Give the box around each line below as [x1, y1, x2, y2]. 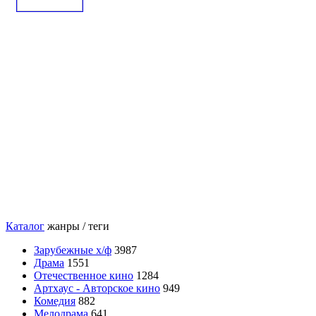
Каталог [6, 219, 44, 232]
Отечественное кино [34, 269, 133, 281]
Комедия [34, 294, 75, 307]
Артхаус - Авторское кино [34, 281, 160, 294]
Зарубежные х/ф [34, 243, 111, 256]
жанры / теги [47, 219, 109, 232]
